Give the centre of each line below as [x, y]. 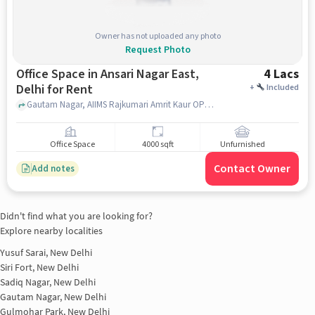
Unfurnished [242, 145]
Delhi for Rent [54, 90]
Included [283, 88]
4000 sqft [157, 145]
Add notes [53, 168]
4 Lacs [282, 74]
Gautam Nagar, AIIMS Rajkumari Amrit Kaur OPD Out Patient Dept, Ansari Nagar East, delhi [209, 104]
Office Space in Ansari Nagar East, [58, 74]
